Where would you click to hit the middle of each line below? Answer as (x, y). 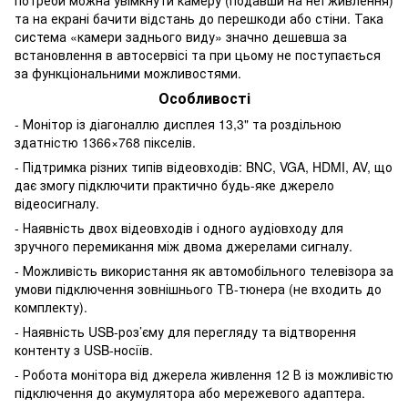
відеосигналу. (57, 203)
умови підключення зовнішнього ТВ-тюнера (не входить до (198, 288)
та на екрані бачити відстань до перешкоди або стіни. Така (199, 18)
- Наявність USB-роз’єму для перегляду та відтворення (185, 331)
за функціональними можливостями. (128, 72)
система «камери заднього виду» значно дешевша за (181, 36)
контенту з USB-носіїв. (84, 349)
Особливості (204, 97)
